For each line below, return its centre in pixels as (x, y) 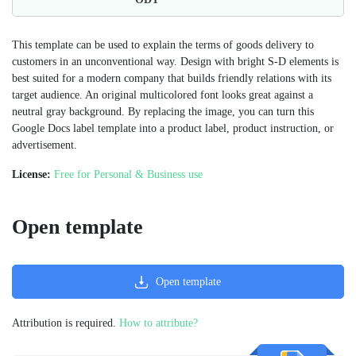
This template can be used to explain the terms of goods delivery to (163, 45)
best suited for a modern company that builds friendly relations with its (172, 79)
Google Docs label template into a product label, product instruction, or (173, 129)
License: (31, 175)
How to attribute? (159, 323)
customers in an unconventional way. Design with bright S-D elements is (175, 62)
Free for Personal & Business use (128, 175)
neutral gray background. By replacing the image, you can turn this (163, 112)
